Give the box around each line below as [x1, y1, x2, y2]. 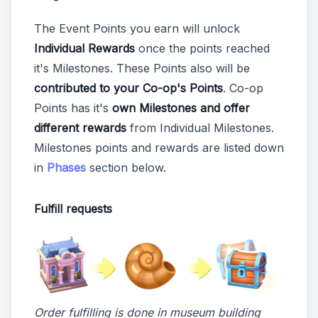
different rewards [34, 121, 126, 136]
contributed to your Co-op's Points [34, 81, 223, 96]
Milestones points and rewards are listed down [34, 141, 284, 155]
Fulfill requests [34, 202, 112, 216]
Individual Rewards [34, 41, 135, 56]
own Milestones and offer [112, 101, 250, 116]
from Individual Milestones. [126, 121, 274, 136]
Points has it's [34, 101, 112, 116]
